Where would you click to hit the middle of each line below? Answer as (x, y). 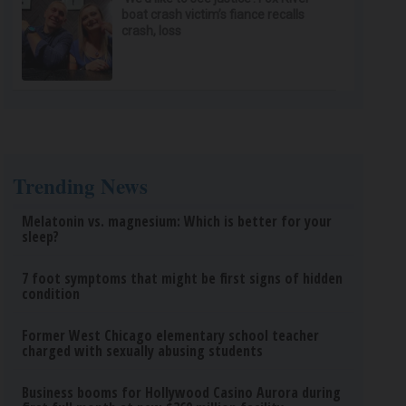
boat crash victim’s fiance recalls (213, 14)
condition (51, 294)
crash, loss (152, 31)
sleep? (41, 237)
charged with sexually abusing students (143, 351)
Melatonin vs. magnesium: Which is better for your (177, 221)
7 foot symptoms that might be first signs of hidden (183, 278)
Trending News (81, 186)
